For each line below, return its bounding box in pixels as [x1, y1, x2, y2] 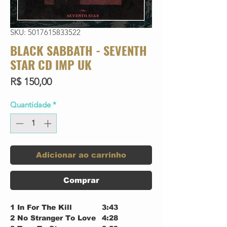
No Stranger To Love [17, 213, 96, 222]
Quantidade [10, 100, 51, 110]
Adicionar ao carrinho [36, 150, 126, 159]
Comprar [63, 175, 99, 184]
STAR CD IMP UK [10, 55, 92, 74]
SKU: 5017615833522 [10, 27, 81, 37]
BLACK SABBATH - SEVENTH [10, 41, 147, 60]
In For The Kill [17, 203, 72, 211]
